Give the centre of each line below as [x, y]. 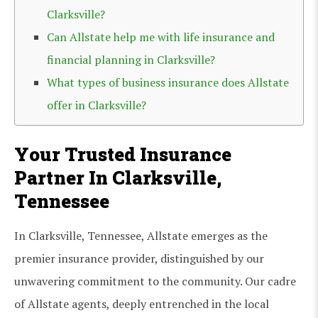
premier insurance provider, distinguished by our [139, 258]
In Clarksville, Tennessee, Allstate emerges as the [141, 235]
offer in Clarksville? [97, 105]
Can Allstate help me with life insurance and [161, 37]
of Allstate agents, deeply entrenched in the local [142, 303]
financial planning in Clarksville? [131, 59]
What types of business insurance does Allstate [168, 82]
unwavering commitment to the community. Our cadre [155, 281]
